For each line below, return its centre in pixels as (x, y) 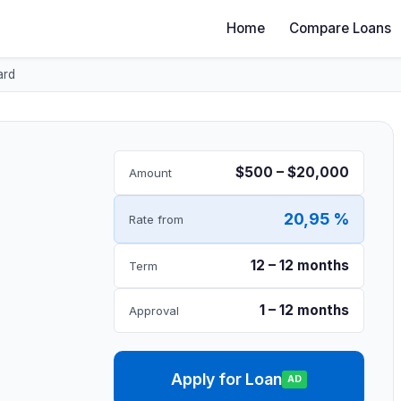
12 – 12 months (300, 265)
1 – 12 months (304, 310)
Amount (150, 172)
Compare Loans (341, 28)
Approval (154, 310)
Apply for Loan (226, 379)
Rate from (156, 219)
